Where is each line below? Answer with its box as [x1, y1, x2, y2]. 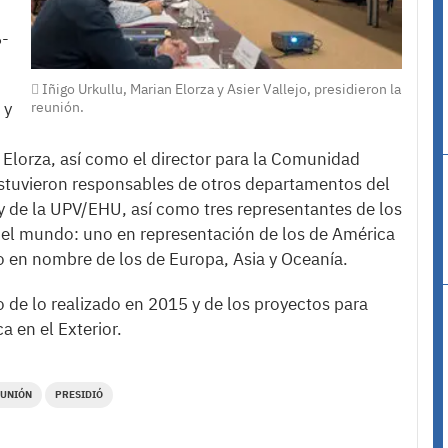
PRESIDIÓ [55, 388, 103, 401]
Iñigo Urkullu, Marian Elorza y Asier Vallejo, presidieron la [38, 79, 401, 98]
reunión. [30, 97, 84, 116]
